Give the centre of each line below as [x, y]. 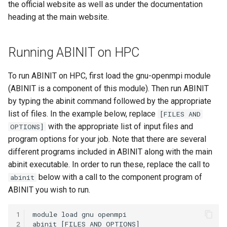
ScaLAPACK [30, 62]
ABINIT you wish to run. [49, 190]
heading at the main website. [59, 17]
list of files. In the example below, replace [83, 114]
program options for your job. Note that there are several [107, 139]
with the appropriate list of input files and [120, 127]
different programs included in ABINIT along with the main [110, 152]
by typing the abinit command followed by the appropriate [110, 101]
